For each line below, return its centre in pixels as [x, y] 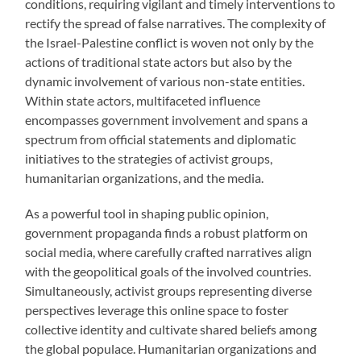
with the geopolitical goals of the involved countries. [168, 272]
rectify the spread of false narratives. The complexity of [176, 23]
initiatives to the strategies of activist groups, [149, 159]
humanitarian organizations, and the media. [145, 178]
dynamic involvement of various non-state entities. [165, 81]
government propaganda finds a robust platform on [167, 233]
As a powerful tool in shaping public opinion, [147, 214]
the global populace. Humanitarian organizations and [171, 349]
